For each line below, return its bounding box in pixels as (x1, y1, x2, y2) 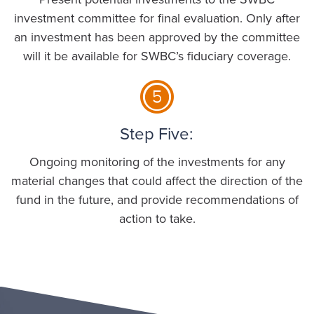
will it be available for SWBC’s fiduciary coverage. (23, 48, 291, 64)
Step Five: (120, 124, 193, 145)
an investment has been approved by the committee (14, 29, 300, 46)
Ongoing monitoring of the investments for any (29, 153, 285, 170)
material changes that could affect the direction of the (11, 172, 303, 189)
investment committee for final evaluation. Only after (14, 11, 300, 27)
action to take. (118, 210, 196, 226)
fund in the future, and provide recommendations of (15, 191, 299, 207)
